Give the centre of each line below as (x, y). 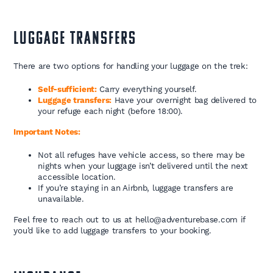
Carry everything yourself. (147, 89)
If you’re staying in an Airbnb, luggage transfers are (136, 188)
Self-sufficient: (67, 89)
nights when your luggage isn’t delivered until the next (143, 166)
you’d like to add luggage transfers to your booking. (112, 231)
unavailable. (61, 199)
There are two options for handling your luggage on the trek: (131, 66)
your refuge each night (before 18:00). (111, 111)
